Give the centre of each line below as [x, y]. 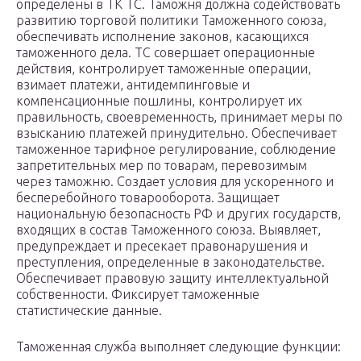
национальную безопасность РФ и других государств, [178, 214]
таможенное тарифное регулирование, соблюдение [176, 149]
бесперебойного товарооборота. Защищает [148, 198]
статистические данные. [89, 311]
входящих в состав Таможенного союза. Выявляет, [168, 230]
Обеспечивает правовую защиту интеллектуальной [172, 278]
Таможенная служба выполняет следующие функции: [178, 347]
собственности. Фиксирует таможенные [138, 295]
